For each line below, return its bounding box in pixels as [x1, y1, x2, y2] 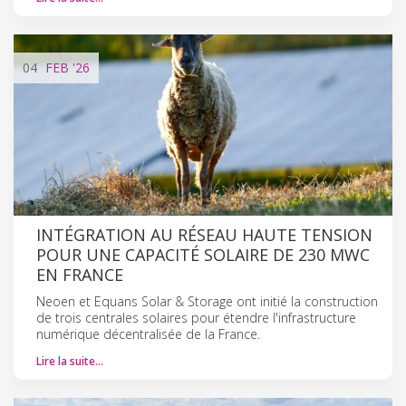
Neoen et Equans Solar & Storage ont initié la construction [36, 292, 378, 310]
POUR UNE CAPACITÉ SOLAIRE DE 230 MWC [36, 243, 370, 266]
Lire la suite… [36, 353, 103, 369]
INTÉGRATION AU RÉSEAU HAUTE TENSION [36, 223, 372, 246]
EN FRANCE [36, 263, 123, 285]
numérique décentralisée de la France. [36, 324, 260, 343]
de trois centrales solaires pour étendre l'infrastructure [36, 308, 356, 326]
